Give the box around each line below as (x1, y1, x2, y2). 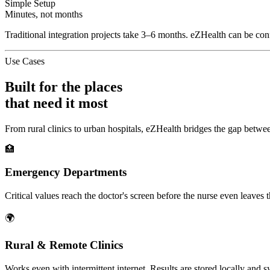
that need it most (5, 95, 108, 111)
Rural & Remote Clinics (5, 238, 123, 251)
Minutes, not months (5, 8, 83, 19)
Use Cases (5, 55, 45, 66)
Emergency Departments (5, 166, 127, 179)
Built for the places (5, 78, 122, 95)
